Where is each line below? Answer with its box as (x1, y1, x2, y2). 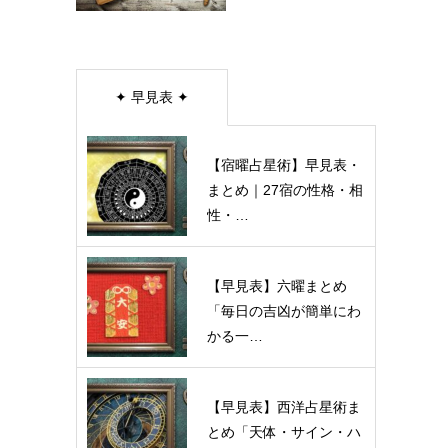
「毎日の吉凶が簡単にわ (207, 303, 361, 320)
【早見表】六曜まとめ (207, 278, 347, 295)
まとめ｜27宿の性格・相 (207, 182, 363, 199)
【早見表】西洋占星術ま (207, 399, 361, 416)
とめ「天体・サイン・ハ (207, 424, 361, 441)
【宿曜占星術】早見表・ (207, 157, 361, 174)
